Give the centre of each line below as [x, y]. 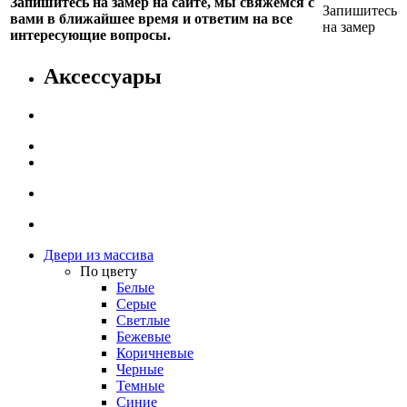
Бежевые [144, 336]
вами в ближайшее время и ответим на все [151, 18]
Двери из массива [99, 254]
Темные [140, 385]
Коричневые [155, 352]
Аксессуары [103, 76]
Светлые [143, 320]
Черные [140, 369]
